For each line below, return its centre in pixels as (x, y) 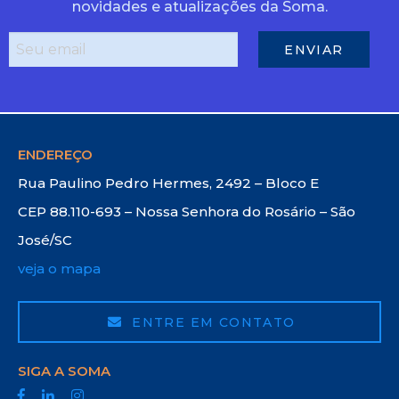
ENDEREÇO (55, 155)
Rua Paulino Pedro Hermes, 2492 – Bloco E (168, 183)
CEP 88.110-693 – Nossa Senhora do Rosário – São (187, 212)
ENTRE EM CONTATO (211, 323)
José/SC (45, 240)
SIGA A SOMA (64, 371)
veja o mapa (59, 269)
